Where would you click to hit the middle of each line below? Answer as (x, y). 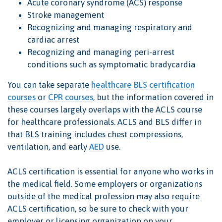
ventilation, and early (48, 147)
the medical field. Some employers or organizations (105, 184)
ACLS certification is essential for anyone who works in (111, 172)
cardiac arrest (53, 40)
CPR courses (71, 97)
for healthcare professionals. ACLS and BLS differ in (105, 122)
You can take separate (49, 85)
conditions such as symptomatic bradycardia (111, 65)
